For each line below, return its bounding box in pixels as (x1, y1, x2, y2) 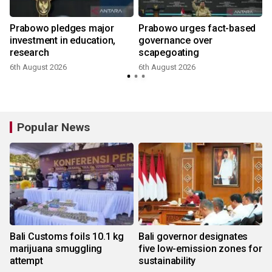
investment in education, (10, 35, 116, 47)
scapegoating (138, 47, 199, 59)
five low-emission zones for (138, 243, 262, 255)
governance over (138, 35, 212, 47)
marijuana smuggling (10, 243, 103, 255)
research (10, 47, 49, 59)
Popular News (17, 120, 90, 135)
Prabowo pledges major (10, 22, 114, 35)
